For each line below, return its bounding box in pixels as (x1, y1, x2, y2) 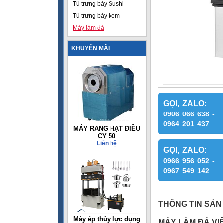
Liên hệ (96, 140, 117, 147)
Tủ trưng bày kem (73, 12, 120, 19)
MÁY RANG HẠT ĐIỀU (73, 125, 140, 132)
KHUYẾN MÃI (71, 45, 110, 52)
